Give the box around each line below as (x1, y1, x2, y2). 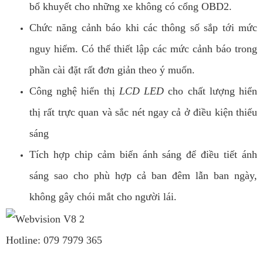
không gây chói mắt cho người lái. (29, 191, 180, 203)
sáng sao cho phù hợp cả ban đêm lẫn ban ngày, (29, 170, 257, 182)
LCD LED (119, 85, 164, 97)
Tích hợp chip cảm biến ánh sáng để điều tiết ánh (29, 149, 257, 161)
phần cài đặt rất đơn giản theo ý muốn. (29, 64, 198, 76)
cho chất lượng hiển (164, 85, 258, 97)
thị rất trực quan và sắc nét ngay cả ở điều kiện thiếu (29, 106, 257, 119)
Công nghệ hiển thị (29, 85, 119, 97)
